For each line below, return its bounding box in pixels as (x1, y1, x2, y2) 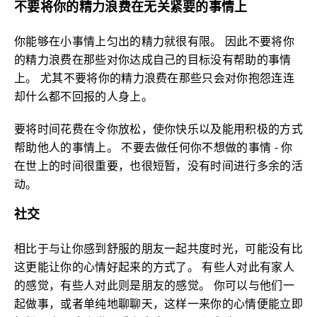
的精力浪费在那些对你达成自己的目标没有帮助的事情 (14, 52, 292, 67)
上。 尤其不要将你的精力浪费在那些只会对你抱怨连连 (14, 70, 295, 86)
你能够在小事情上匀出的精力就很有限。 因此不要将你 (14, 33, 294, 49)
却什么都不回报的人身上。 (14, 88, 153, 104)
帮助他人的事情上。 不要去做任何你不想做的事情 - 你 (14, 139, 293, 155)
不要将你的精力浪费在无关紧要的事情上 (14, 2, 248, 15)
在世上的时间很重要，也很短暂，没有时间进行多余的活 (14, 158, 304, 173)
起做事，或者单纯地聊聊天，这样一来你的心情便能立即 (14, 296, 304, 311)
